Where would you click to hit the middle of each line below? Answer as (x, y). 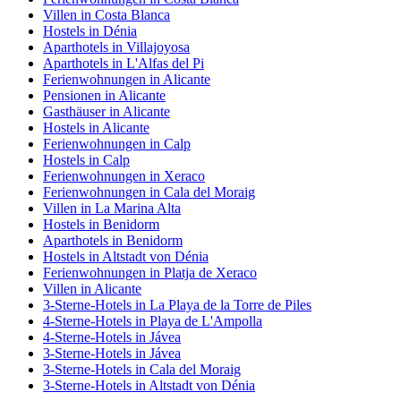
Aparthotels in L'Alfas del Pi (124, 64)
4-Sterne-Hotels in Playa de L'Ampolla (153, 321)
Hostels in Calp (86, 160)
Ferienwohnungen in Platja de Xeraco (150, 273)
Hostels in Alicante (96, 128)
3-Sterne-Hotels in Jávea (112, 354)
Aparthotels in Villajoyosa (116, 47)
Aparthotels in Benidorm (113, 241)
